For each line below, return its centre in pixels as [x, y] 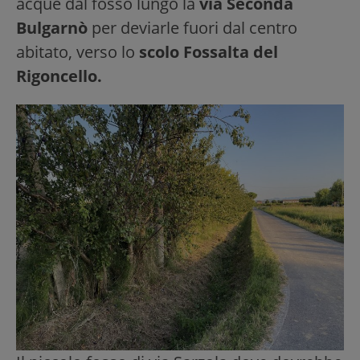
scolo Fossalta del [209, 51]
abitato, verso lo [78, 51]
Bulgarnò [52, 27]
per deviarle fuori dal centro [192, 27]
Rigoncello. [59, 76]
